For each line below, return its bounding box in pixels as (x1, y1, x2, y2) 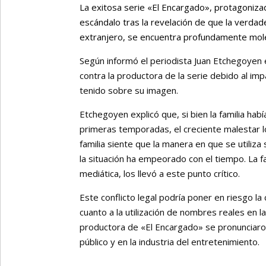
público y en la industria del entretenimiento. (80, 235, 260, 248)
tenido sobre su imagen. (80, 84, 179, 96)
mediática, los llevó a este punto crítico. (80, 167, 240, 179)
